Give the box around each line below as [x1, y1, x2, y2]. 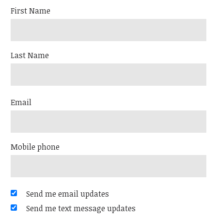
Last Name [11, 50, 49, 61]
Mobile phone [11, 141, 60, 153]
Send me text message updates [26, 203, 136, 214]
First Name [11, 5, 51, 16]
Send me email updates [26, 188, 109, 200]
